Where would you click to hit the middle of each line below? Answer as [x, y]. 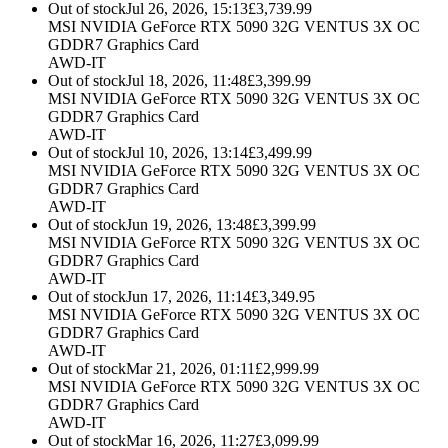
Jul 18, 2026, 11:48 [186, 81]
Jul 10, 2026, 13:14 [187, 153]
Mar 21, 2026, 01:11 [190, 369]
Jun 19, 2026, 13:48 [189, 225]
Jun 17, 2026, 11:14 [188, 297]
